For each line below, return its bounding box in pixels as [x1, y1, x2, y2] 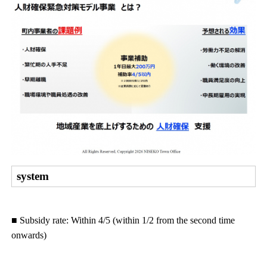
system [17, 170, 49, 183]
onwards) [11, 230, 47, 241]
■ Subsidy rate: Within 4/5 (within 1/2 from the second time [11, 215, 235, 226]
